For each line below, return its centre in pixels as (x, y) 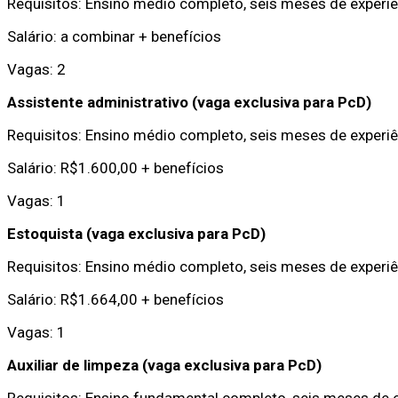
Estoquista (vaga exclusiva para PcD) (136, 233)
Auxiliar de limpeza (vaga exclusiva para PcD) (164, 365)
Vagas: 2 (36, 69)
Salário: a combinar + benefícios (114, 36)
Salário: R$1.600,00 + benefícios (115, 167)
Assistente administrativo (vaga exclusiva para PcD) (189, 102)
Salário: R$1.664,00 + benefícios (115, 299)
